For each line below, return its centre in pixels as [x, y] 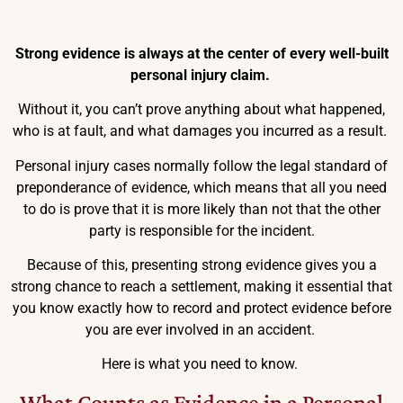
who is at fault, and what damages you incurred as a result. [201, 131]
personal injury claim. [200, 75]
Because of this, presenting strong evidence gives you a [201, 264]
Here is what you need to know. [201, 364]
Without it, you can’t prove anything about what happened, [201, 110]
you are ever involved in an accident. [201, 329]
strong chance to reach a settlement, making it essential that [201, 286]
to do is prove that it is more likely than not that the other [201, 209]
